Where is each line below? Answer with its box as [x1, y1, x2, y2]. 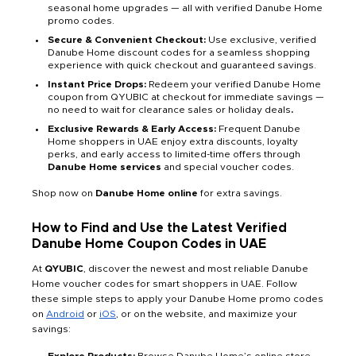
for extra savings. [198, 188, 282, 199]
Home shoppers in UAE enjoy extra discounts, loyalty [48, 137, 298, 147]
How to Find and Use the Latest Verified [32, 222, 287, 235]
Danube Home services [48, 162, 161, 172]
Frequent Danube [216, 124, 300, 134]
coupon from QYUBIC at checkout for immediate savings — [48, 92, 324, 103]
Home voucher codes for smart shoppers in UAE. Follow [32, 279, 297, 289]
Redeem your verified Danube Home [149, 79, 321, 90]
